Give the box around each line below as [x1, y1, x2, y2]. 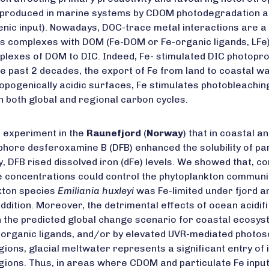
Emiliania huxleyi [58, 185, 134, 196]
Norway [147, 127, 183, 139]
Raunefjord [86, 127, 141, 139]
